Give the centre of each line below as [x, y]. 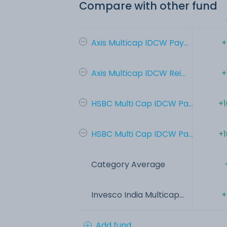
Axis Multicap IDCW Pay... [140, 43]
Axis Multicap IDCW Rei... [138, 73]
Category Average [128, 164]
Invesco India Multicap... [138, 195]
